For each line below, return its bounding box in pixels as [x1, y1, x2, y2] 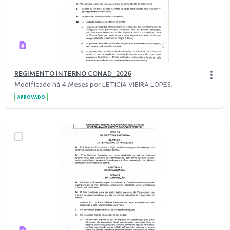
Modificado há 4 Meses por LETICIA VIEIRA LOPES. [14, 81, 172, 89]
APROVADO [17, 94, 45, 100]
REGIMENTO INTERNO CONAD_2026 [14, 70, 131, 78]
